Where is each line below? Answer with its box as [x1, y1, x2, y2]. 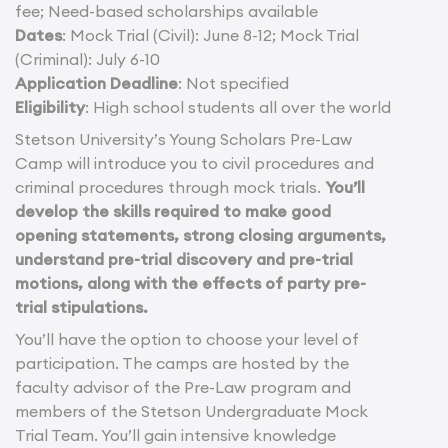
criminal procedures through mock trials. [15, 177, 325, 198]
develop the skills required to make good [15, 201, 331, 222]
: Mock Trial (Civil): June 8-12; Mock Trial [62, 25, 359, 46]
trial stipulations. [15, 297, 148, 318]
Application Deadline [15, 73, 178, 94]
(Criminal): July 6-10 [15, 49, 160, 70]
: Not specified [178, 73, 289, 94]
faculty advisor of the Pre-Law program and [15, 377, 351, 398]
